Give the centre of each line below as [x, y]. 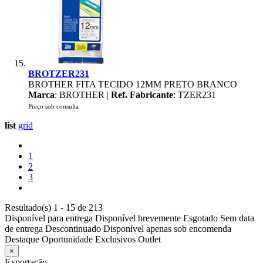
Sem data [237, 218]
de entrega [24, 229]
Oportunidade [67, 239]
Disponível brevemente [138, 218]
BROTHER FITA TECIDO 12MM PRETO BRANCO [133, 84]
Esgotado [200, 218]
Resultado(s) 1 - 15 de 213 [54, 208]
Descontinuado [73, 229]
